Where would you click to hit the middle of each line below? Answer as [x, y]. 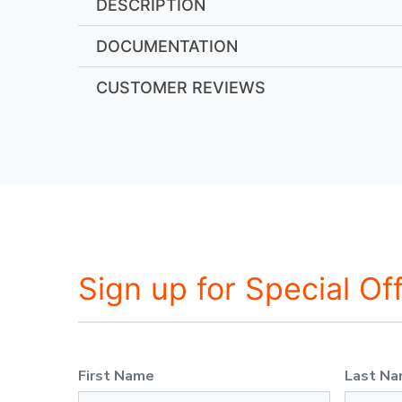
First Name [116, 376]
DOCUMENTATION [167, 46]
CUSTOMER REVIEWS [181, 87]
